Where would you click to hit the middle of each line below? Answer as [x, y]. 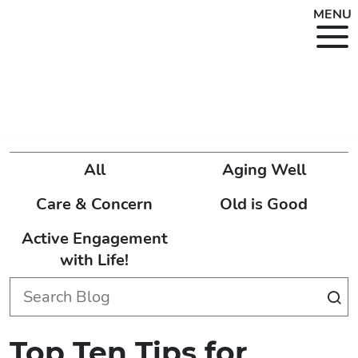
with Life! [94, 260]
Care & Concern [94, 204]
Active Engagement [94, 239]
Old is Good [264, 204]
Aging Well [264, 170]
